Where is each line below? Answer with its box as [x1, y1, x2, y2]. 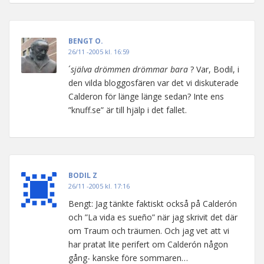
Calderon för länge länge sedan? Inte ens [68, 91, 224, 102]
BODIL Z [68, 170, 97, 180]
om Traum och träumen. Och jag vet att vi [68, 225, 229, 236]
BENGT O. [68, 36, 103, 46]
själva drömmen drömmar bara [71, 64, 188, 75]
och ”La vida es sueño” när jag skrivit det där [68, 212, 237, 223]
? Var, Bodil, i [188, 64, 239, 75]
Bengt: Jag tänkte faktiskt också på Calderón [68, 198, 237, 209]
